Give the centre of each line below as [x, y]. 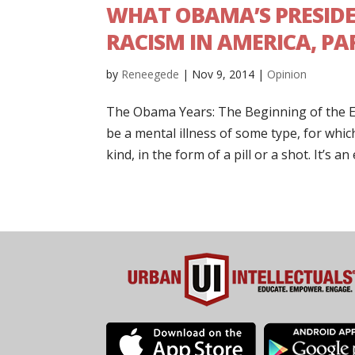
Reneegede [151, 74]
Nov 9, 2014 [223, 74]
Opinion [287, 74]
